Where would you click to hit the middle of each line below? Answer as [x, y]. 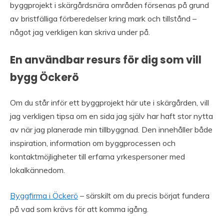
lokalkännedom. [37, 170]
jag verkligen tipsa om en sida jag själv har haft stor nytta [111, 116]
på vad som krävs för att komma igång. [79, 209]
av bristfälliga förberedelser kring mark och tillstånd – [103, 18]
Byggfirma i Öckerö [44, 196]
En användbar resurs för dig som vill [106, 59]
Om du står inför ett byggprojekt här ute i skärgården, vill [109, 103]
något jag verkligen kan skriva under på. [80, 32]
